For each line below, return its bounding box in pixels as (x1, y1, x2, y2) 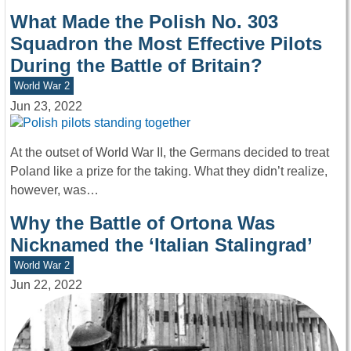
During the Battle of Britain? (10, 54, 262, 76)
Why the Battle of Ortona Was (10, 212, 275, 233)
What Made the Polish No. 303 (10, 10, 278, 32)
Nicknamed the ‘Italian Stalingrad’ (10, 233, 313, 255)
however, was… (10, 183, 99, 197)
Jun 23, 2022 (10, 99, 82, 113)
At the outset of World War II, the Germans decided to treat (10, 145, 329, 159)
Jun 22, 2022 (10, 278, 82, 292)
